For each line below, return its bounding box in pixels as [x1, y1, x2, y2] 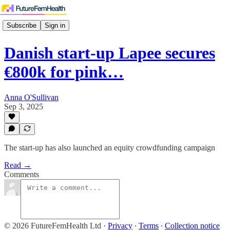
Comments [4, 170, 39, 179]
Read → [4, 161, 31, 169]
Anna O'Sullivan [4, 92, 59, 102]
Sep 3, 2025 [4, 102, 43, 111]
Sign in [45, 21, 65, 29]
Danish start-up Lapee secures [4, 44, 215, 63]
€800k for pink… [4, 63, 124, 82]
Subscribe [7, 21, 36, 29]
